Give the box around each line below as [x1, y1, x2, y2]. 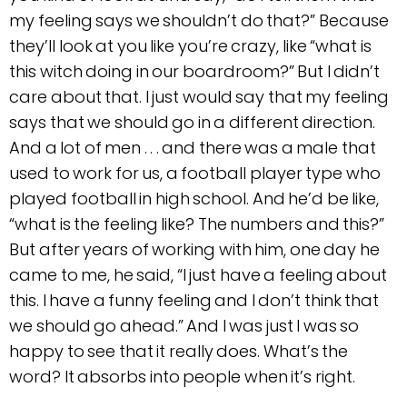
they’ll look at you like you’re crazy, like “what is [9, 35, 372, 57]
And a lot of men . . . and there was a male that [9, 136, 376, 159]
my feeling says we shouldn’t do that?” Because [9, 9, 389, 32]
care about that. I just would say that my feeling [9, 85, 389, 108]
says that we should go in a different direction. [9, 111, 375, 134]
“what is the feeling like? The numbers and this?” [9, 213, 384, 235]
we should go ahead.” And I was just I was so [9, 314, 359, 337]
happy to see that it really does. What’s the [9, 340, 348, 362]
